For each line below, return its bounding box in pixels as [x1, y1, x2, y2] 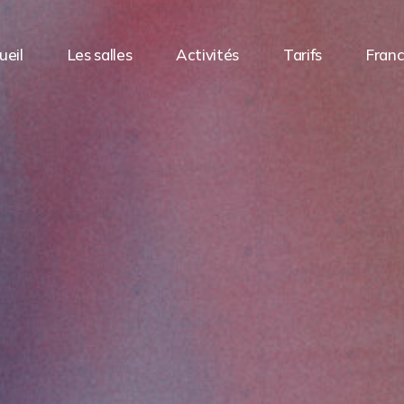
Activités [176, 44, 240, 64]
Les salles [67, 44, 133, 64]
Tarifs [283, 44, 323, 64]
